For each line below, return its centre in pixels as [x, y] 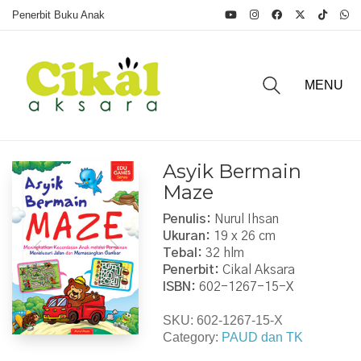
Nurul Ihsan [245, 219]
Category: [192, 337]
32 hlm [223, 253]
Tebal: [182, 253]
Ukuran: [186, 236]
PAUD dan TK [262, 337]
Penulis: [187, 219]
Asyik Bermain [232, 171]
